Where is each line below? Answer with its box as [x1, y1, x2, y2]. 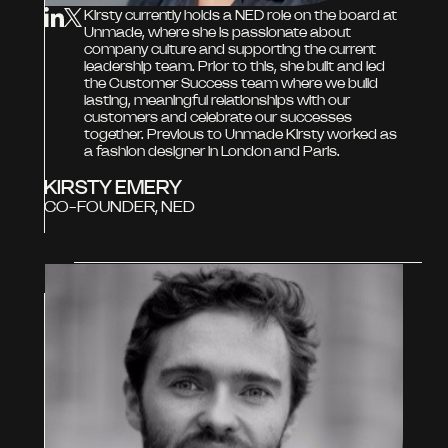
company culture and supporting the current [84, 39, 376, 58]
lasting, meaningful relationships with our [84, 90, 350, 109]
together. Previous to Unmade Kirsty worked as [84, 124, 397, 143]
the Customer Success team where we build [84, 73, 378, 92]
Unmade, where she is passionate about [84, 22, 351, 41]
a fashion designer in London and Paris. [84, 141, 340, 160]
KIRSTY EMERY [44, 174, 182, 199]
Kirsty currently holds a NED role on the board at [84, 5, 397, 24]
